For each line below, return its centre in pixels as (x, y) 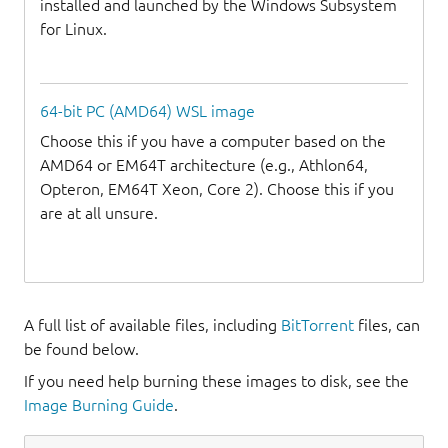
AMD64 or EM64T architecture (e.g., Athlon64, (204, 165)
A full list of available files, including (152, 325)
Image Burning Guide (99, 405)
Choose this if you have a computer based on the (213, 141)
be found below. (81, 349)
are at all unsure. (99, 213)
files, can (387, 325)
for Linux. (73, 29)
